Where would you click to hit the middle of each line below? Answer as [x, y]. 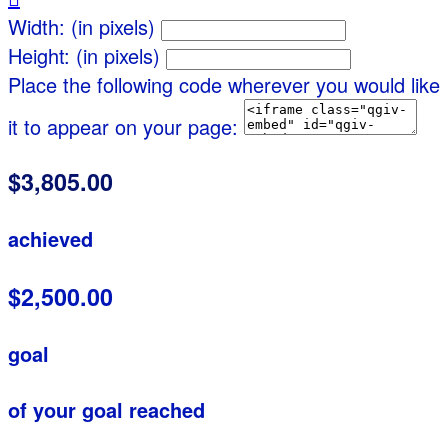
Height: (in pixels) [84, 56]
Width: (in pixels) [81, 27]
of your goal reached [106, 409]
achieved [50, 239]
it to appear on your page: [123, 127]
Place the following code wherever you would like [224, 85]
